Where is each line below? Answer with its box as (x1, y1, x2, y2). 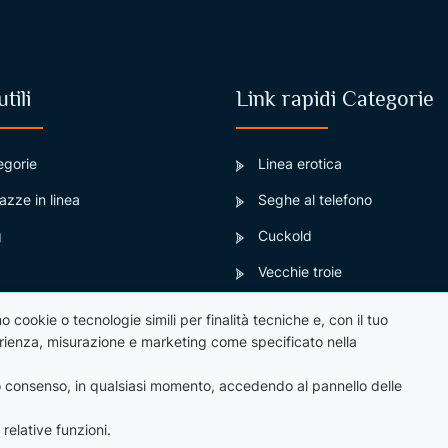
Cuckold (258, 227, 312, 245)
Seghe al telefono (258, 191, 372, 209)
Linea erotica (258, 155, 342, 173)
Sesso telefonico (258, 299, 365, 317)
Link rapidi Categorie (236, 86, 434, 112)
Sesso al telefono (258, 335, 369, 353)
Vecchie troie (258, 263, 342, 281)
